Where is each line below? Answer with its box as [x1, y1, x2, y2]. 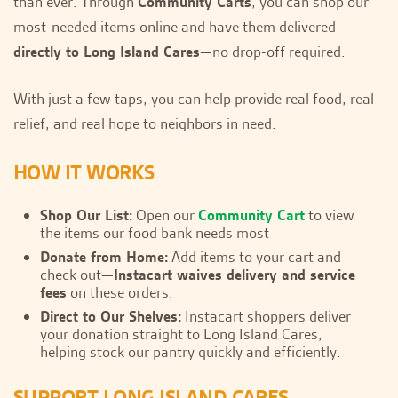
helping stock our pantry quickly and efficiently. [40, 341, 341, 362]
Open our [132, 204, 198, 225]
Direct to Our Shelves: [40, 306, 181, 326]
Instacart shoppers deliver [181, 306, 351, 326]
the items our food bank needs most [40, 222, 269, 243]
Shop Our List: [40, 204, 132, 225]
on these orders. [67, 282, 173, 302]
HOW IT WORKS [13, 159, 155, 186]
